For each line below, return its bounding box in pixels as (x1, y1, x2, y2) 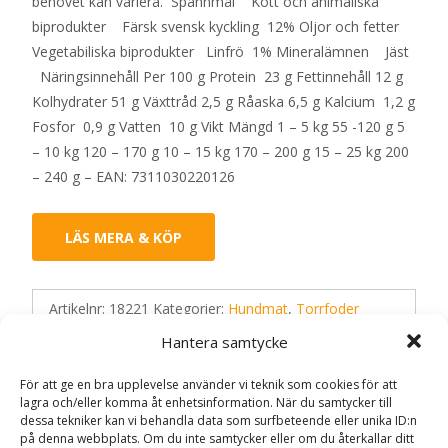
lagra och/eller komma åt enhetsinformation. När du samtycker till (20, 394, 392, 411)
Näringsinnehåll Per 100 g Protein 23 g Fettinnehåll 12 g (32, 67, 403, 87)
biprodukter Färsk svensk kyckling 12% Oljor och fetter (32, 17, 411, 37)
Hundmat (228, 299, 288, 319)
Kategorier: (153, 299, 228, 319)
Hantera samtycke (160, 332, 288, 352)
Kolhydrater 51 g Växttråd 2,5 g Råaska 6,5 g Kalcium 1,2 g (32, 92, 415, 112)
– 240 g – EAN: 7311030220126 (32, 167, 235, 187)
